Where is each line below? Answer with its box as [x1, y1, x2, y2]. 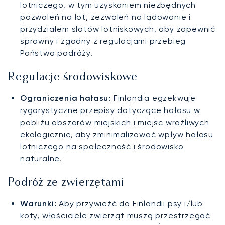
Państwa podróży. [20, 48, 93, 58]
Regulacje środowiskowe [8, 72, 138, 83]
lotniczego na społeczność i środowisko [20, 142, 184, 152]
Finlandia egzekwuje [111, 93, 196, 103]
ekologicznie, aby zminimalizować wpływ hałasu [20, 130, 213, 140]
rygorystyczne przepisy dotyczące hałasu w [20, 105, 200, 116]
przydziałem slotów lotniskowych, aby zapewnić [20, 24, 215, 34]
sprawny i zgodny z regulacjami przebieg [20, 36, 186, 46]
